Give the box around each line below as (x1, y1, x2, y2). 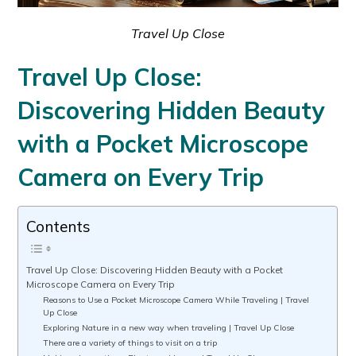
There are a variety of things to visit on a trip (42, 338, 217, 349)
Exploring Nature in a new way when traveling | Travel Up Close (42, 323, 294, 334)
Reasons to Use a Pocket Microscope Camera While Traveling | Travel (42, 295, 309, 306)
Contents (26, 216, 91, 236)
